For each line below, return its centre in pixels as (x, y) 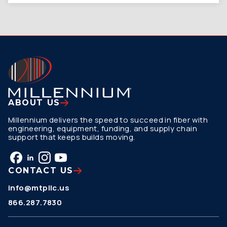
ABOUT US (34, 103)
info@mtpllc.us (39, 188)
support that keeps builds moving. (72, 137)
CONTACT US (41, 171)
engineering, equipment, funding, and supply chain (103, 128)
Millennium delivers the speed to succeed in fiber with (108, 120)
